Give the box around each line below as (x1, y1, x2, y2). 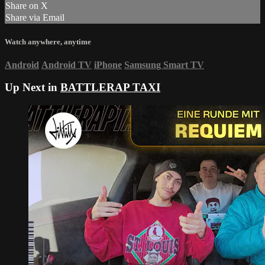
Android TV (41, 59, 92, 70)
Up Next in (5, 81, 60, 94)
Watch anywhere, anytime (5, 37, 91, 46)
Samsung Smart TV (124, 59, 204, 70)
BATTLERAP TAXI (60, 81, 160, 94)
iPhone (94, 59, 122, 70)
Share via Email (5, 12, 64, 23)
